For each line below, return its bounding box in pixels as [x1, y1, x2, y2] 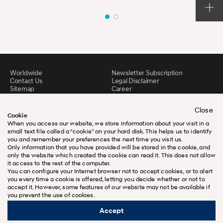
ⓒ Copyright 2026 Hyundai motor [66, 210, 157, 218]
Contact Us [10, 76, 43, 85]
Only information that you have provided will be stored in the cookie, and [7, 143, 210, 151]
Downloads [10, 92, 43, 101]
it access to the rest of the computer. [7, 159, 111, 167]
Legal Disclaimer [111, 76, 159, 85]
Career [111, 84, 132, 93]
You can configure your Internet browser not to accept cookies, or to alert [7, 167, 213, 175]
